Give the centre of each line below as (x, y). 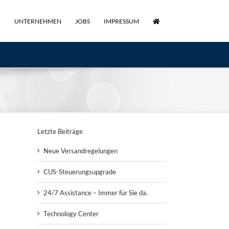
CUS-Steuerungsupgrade (80, 171)
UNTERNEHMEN (38, 21)
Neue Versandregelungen (81, 151)
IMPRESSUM (121, 21)
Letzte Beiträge (60, 132)
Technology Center (71, 213)
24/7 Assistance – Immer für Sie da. (96, 192)
